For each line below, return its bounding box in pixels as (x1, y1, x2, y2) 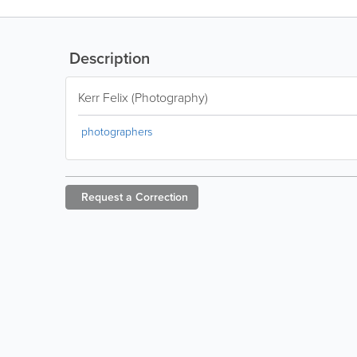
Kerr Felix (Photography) (78, 88, 208, 106)
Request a (81, 189, 132, 205)
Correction (135, 189, 188, 205)
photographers (81, 124, 152, 139)
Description (65, 46, 150, 69)
